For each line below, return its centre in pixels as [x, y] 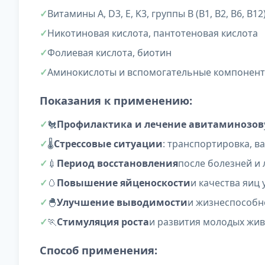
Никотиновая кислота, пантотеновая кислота [153, 33]
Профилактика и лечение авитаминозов [160, 125]
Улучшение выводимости [122, 203]
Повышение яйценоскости [124, 183]
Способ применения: [98, 250]
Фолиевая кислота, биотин [109, 53]
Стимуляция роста [103, 222]
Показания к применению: [116, 101]
